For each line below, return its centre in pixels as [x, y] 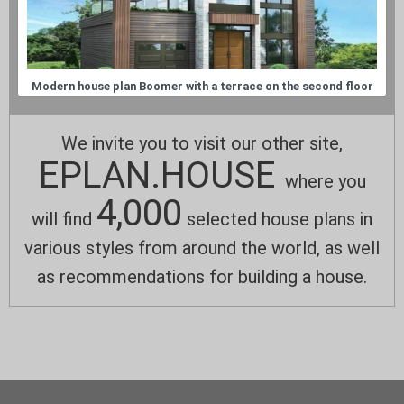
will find [64, 220]
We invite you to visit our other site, [202, 144]
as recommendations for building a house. [202, 277]
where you [325, 182]
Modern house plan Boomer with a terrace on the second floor [202, 87]
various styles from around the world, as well [202, 248]
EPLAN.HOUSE [161, 176]
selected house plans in [277, 220]
